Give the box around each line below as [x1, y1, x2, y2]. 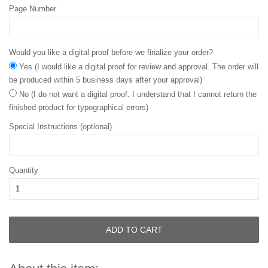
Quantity [9, 166, 38, 175]
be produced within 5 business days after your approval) [9, 75, 202, 85]
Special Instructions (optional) [9, 122, 112, 132]
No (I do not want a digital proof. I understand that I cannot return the [19, 90, 257, 99]
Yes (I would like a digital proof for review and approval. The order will [19, 62, 258, 72]
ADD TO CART [105, 224, 163, 234]
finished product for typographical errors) [9, 103, 148, 112]
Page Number [9, 4, 56, 14]
